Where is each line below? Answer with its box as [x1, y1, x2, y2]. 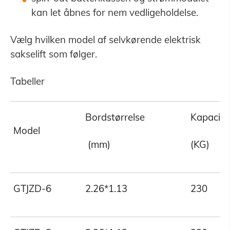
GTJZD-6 [13, 182, 52, 195]
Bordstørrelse [85, 110, 145, 123]
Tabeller [10, 75, 45, 88]
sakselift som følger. [10, 48, 97, 61]
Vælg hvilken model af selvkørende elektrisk [10, 33, 201, 46]
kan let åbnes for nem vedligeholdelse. [31, 6, 198, 19]
